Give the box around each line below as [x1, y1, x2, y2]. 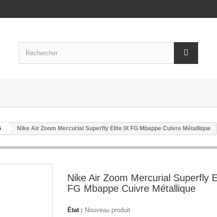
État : [67, 206, 83, 214]
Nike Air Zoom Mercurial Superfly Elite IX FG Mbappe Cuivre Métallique [17, 125, 211, 132]
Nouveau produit [85, 206, 130, 214]
